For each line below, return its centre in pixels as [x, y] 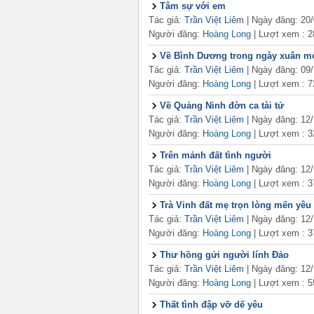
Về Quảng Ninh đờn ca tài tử [222, 105]
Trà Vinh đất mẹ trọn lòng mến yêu [235, 205]
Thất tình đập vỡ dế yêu [211, 305]
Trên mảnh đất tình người [216, 155]
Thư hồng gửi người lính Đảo [224, 255]
